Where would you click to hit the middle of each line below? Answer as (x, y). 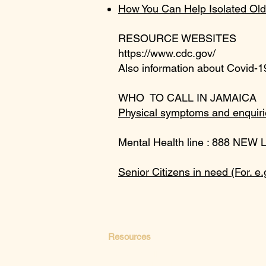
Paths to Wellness (141, 254)
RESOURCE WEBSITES (177, 38)
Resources (129, 237)
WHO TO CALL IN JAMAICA (187, 98)
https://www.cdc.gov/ (167, 53)
